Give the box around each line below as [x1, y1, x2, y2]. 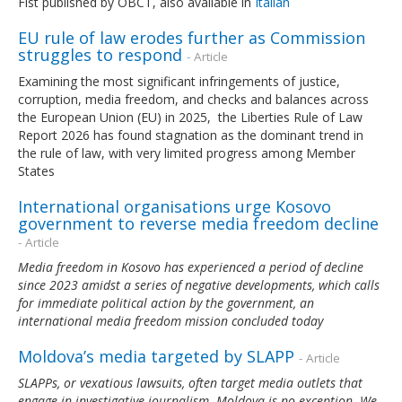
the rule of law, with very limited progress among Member [18, 144, 355, 162]
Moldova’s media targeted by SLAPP [18, 345, 294, 367]
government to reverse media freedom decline [18, 212, 379, 234]
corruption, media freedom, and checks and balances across [18, 90, 369, 108]
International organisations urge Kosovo [18, 195, 331, 217]
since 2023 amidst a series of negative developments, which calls [18, 275, 380, 293]
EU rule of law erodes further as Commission [18, 26, 365, 48]
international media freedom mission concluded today [18, 311, 323, 329]
